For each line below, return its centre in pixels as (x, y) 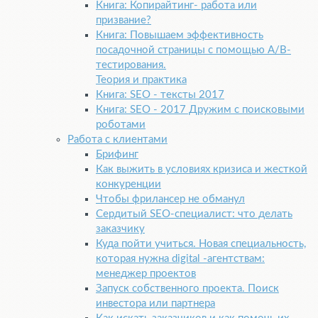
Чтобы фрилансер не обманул (170, 199)
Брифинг (117, 155)
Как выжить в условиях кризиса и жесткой (202, 170)
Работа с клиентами (117, 140)
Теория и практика (141, 80)
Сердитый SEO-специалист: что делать (194, 214)
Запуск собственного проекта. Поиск (187, 289)
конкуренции (128, 185)
